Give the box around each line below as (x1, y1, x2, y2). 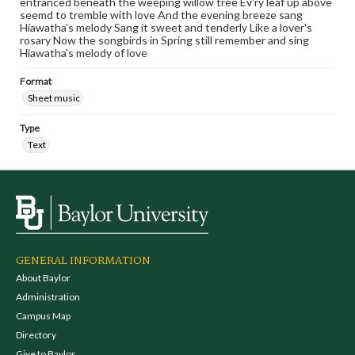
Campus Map (16, 310, 71, 322)
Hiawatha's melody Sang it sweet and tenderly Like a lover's (20, 21, 312, 34)
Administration (16, 291, 80, 303)
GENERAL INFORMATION (16, 252, 151, 269)
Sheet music (28, 92, 80, 104)
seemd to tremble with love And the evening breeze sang (20, 8, 303, 21)
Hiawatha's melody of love (20, 46, 147, 59)
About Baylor (16, 272, 71, 284)
